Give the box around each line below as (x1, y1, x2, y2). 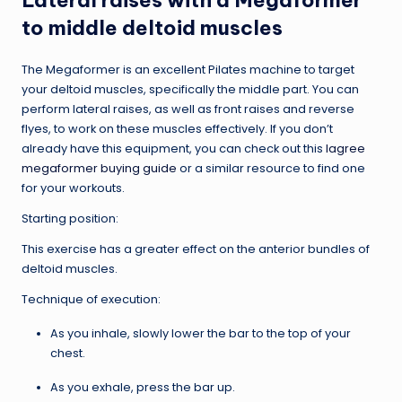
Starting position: (22, 210, 118, 226)
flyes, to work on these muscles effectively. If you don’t (22, 120, 333, 136)
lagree (326, 140, 365, 156)
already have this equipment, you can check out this (22, 140, 326, 156)
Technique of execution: (22, 291, 161, 307)
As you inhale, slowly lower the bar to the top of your (50, 325, 351, 341)
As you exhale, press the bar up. (50, 379, 235, 395)
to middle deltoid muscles (22, 14, 283, 40)
